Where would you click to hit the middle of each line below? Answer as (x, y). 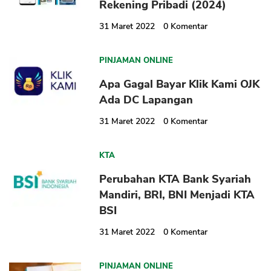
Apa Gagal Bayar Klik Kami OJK (180, 84)
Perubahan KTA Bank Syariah (175, 179)
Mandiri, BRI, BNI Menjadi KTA (177, 195)
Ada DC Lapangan (146, 100)
